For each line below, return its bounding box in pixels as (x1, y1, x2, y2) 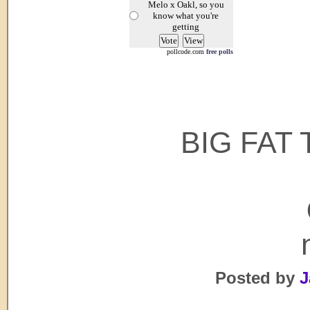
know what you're (153, 10, 219, 21)
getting (172, 21, 199, 32)
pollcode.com (167, 48, 206, 55)
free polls (206, 48, 233, 55)
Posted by (215, 268, 295, 287)
